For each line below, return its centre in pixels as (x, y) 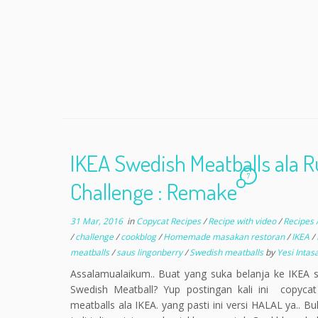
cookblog (139, 237)
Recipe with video (243, 221)
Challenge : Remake (153, 191)
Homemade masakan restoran (225, 237)
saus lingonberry (150, 252)
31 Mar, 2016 (96, 221)
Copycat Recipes (169, 221)
